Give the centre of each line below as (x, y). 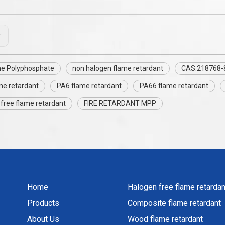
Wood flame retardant (165, 219)
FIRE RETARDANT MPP (120, 103)
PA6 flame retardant (89, 86)
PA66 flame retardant (174, 86)
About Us (43, 219)
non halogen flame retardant (118, 68)
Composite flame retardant (174, 203)
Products (43, 203)
